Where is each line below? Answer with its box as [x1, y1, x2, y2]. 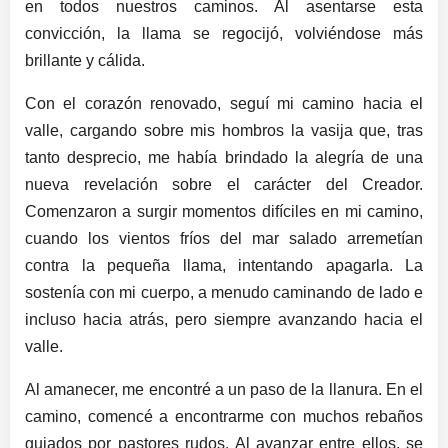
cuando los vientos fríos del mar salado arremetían [25, 229, 423, 247]
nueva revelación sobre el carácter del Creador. [25, 175, 423, 193]
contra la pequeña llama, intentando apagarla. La [25, 256, 423, 274]
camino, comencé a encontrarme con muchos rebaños [25, 407, 423, 425]
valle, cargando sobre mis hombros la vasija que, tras [25, 121, 423, 139]
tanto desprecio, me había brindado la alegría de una [25, 148, 423, 166]
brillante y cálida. [25, 51, 145, 69]
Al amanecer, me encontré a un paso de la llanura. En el [25, 380, 423, 398]
